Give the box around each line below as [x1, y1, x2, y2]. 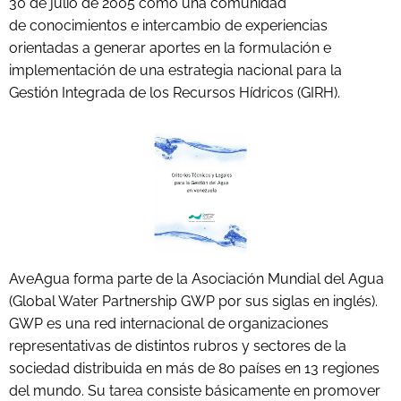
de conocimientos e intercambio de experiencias [9, 17, 328, 34]
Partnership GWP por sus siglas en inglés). [102, 292, 378, 310]
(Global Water [9, 292, 102, 310]
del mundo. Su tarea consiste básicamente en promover [9, 381, 380, 399]
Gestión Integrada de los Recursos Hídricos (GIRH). [9, 84, 340, 101]
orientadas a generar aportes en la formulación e [9, 39, 331, 56]
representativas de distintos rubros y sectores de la [9, 337, 346, 354]
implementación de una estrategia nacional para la [9, 62, 342, 79]
